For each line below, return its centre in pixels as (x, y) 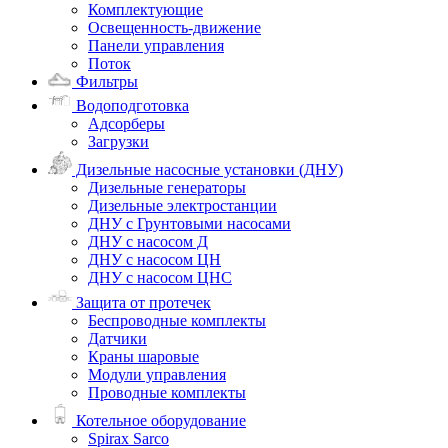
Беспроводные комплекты (177, 321)
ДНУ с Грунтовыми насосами (189, 223)
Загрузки (118, 142)
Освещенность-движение (174, 27)
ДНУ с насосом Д (148, 241)
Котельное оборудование (159, 421)
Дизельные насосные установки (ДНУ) (207, 169)
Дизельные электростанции (182, 205)
